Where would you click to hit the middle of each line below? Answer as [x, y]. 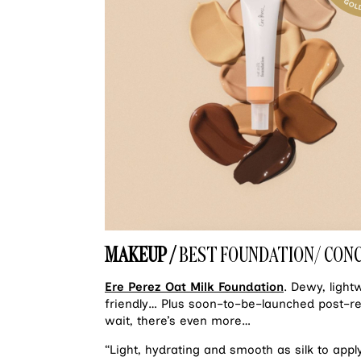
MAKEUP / [142, 255]
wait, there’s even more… [178, 321]
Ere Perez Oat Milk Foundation [194, 287]
